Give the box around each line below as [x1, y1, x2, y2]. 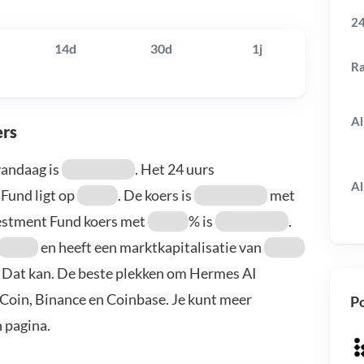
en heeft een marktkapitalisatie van [38, 238, 264, 257]
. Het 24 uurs [135, 160, 214, 179]
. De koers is [118, 186, 194, 205]
